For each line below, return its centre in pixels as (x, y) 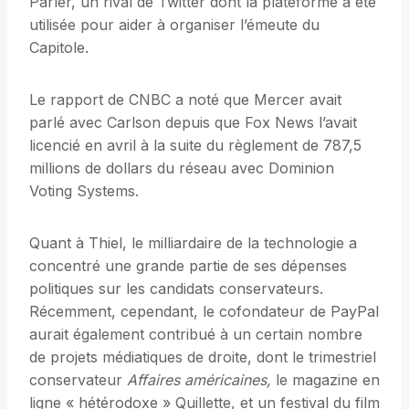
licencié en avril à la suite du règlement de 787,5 (195, 146)
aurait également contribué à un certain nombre (196, 335)
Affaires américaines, (199, 380)
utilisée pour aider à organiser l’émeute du (174, 25)
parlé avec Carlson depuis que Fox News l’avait (193, 123)
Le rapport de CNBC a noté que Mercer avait (185, 100)
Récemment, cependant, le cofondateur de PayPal (204, 312)
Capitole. (59, 48)
